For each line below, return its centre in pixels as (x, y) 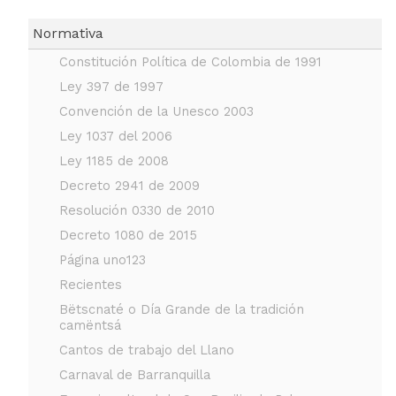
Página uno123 (102, 259)
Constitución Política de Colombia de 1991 (190, 61)
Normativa (68, 34)
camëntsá (90, 325)
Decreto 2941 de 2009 (129, 185)
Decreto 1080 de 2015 (128, 235)
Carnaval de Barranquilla (134, 374)
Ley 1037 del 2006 (115, 136)
